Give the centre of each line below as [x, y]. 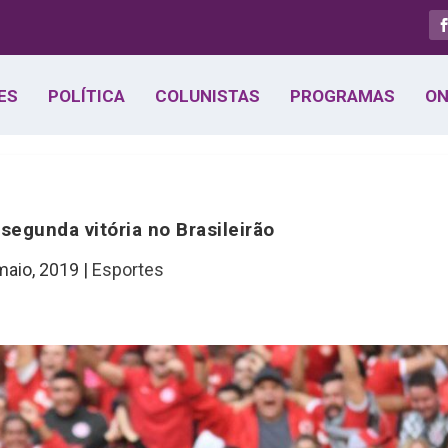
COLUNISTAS [207, 95]
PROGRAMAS [342, 95]
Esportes [128, 269]
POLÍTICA [86, 95]
